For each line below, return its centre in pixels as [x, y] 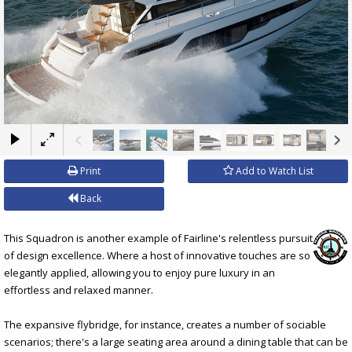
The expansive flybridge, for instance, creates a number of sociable [165, 324]
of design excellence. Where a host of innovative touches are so [157, 255]
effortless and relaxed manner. [79, 290]
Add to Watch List [273, 170]
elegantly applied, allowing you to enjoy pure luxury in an [139, 272]
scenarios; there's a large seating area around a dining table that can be [176, 341]
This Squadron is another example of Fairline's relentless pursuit [158, 238]
